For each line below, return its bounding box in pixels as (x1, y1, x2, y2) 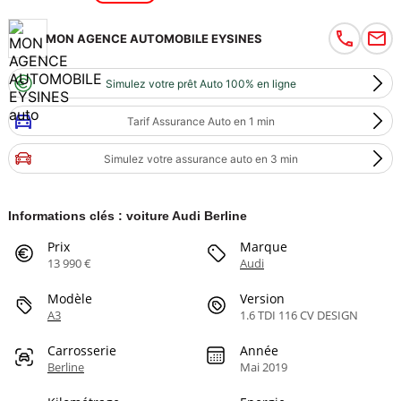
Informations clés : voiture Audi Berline (7, 209, 247, 224)
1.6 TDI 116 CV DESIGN (240, 307, 358, 324)
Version (240, 290, 285, 308)
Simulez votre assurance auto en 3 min (103, 151, 298, 166)
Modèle (47, 290, 92, 308)
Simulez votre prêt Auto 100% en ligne (105, 76, 296, 90)
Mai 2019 (240, 359, 287, 376)
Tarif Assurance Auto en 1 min (126, 114, 275, 128)
